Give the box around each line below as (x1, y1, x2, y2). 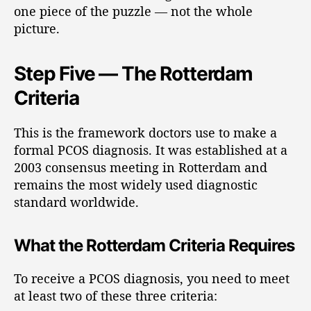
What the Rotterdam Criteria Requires (14, 235, 295, 255)
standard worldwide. (14, 193, 139, 210)
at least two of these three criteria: (14, 287, 217, 304)
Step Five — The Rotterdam (14, 61, 253, 85)
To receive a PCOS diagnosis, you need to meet (14, 269, 289, 287)
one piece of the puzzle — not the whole (14, 2, 253, 19)
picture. (14, 19, 60, 37)
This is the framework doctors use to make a (14, 124, 277, 141)
